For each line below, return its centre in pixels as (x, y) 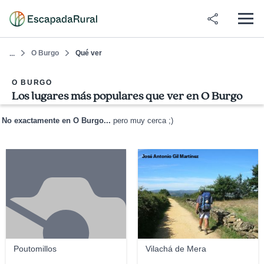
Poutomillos (35, 249)
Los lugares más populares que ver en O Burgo (127, 96)
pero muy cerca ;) (142, 121)
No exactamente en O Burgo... (56, 121)
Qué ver (89, 53)
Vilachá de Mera (176, 249)
